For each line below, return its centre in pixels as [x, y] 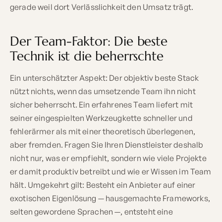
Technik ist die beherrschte [87, 56]
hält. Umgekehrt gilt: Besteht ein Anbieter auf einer [103, 185]
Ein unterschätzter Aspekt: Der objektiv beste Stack [105, 78]
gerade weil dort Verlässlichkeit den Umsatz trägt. [102, 7]
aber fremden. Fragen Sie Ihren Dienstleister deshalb [107, 145]
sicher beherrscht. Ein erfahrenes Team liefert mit [102, 105]
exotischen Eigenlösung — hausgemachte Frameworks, [110, 198]
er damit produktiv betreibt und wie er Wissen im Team [111, 172]
